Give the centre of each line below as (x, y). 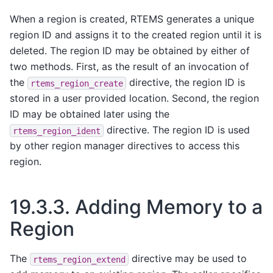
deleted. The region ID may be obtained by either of (130, 51)
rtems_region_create (77, 83)
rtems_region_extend (79, 259)
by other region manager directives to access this (125, 146)
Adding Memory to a (169, 207)
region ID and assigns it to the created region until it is (136, 35)
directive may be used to (188, 259)
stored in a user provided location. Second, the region (134, 98)
